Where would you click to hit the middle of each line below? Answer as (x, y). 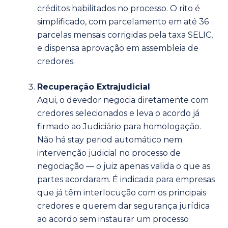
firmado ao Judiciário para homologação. (119, 126)
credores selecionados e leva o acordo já (118, 113)
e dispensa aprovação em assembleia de (118, 48)
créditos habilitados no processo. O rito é (119, 8)
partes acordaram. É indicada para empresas (126, 179)
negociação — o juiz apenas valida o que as (124, 166)
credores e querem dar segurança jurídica (123, 206)
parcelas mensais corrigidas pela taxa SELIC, (125, 35)
